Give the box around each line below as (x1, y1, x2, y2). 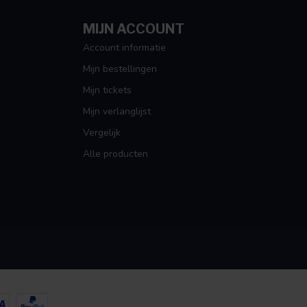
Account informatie (83, 41, 166, 55)
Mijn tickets (83, 84, 132, 97)
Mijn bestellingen (83, 62, 157, 76)
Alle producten (83, 147, 148, 161)
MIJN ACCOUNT (83, 21, 184, 38)
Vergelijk (83, 126, 121, 140)
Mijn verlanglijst (83, 105, 151, 119)
